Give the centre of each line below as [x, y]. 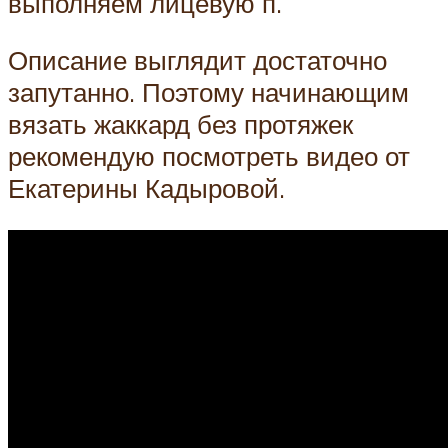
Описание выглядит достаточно [197, 60]
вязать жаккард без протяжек [180, 124]
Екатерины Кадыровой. [146, 188]
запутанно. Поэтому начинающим [208, 92]
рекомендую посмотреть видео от [209, 156]
